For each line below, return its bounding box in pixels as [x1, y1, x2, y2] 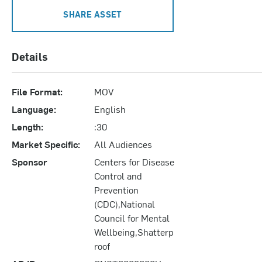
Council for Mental [94, 211, 170, 224]
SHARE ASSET [63, 8, 122, 20]
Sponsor [12, 154, 47, 168]
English [94, 102, 126, 115]
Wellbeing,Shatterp [94, 225, 174, 238]
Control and [94, 168, 143, 182]
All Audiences [94, 137, 153, 150]
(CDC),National [94, 196, 156, 210]
